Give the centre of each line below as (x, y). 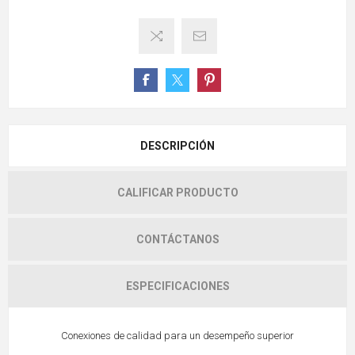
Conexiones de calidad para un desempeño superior (177, 335)
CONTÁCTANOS (177, 239)
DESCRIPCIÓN (177, 145)
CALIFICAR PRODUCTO (177, 192)
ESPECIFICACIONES (177, 286)
